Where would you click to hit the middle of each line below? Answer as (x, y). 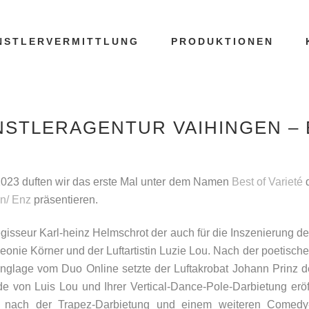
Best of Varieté (267, 182)
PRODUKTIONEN (222, 41)
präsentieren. (66, 200)
